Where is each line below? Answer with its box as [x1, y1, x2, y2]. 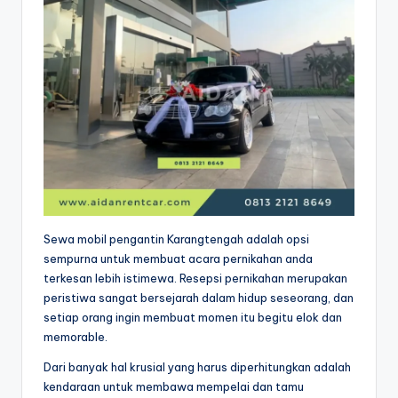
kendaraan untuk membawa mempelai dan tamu [44, 378, 304, 394]
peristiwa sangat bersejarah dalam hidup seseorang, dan [44, 290, 354, 305]
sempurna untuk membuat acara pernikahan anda [44, 251, 313, 266]
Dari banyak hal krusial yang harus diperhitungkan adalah [44, 359, 351, 374]
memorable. [44, 329, 107, 344]
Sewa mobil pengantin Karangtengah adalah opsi [44, 231, 309, 246]
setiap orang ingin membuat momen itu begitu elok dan [44, 309, 342, 324]
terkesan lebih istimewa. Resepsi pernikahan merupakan [44, 270, 347, 285]
